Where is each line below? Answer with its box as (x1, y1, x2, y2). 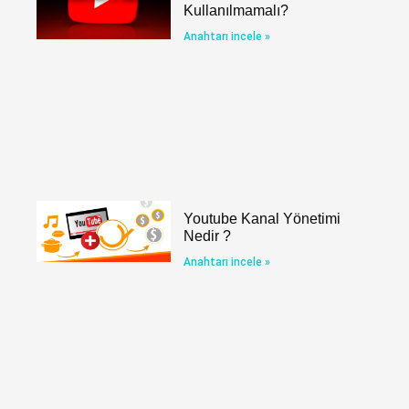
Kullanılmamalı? (184, 3, 289, 19)
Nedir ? (184, 227, 232, 244)
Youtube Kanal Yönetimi (184, 210, 341, 226)
